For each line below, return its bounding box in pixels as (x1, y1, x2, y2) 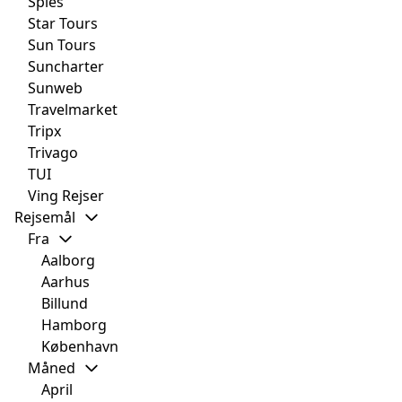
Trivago (28, 143, 78, 163)
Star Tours (28, 13, 98, 34)
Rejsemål (14, 207, 75, 228)
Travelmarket (28, 100, 118, 120)
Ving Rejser (28, 186, 104, 206)
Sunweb (28, 78, 83, 99)
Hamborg (41, 315, 107, 336)
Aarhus (41, 272, 90, 293)
